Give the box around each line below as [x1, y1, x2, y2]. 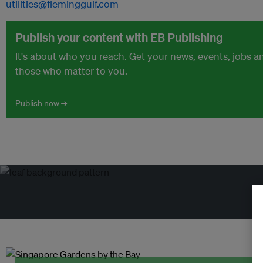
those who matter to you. [15, 65, 127, 77]
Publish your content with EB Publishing [15, 30, 223, 45]
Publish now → [15, 98, 67, 109]
